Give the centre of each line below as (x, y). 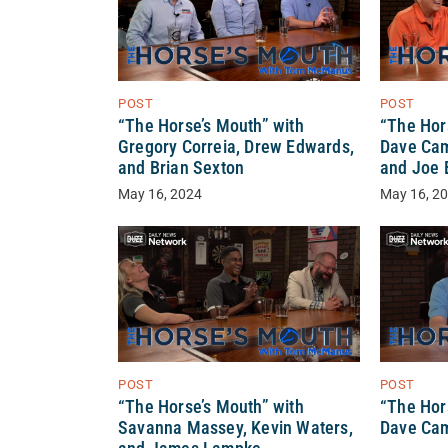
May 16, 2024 (160, 195)
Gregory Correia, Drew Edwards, (236, 147)
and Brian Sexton (181, 168)
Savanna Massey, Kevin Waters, (235, 428)
